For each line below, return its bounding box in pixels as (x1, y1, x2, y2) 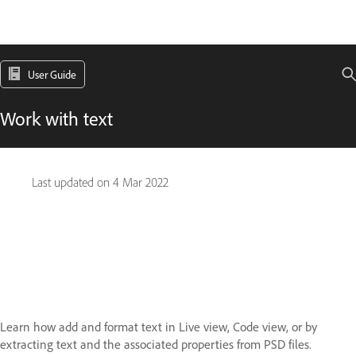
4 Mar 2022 (113, 175, 168, 190)
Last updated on (32, 175, 113, 190)
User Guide (28, 68, 76, 81)
